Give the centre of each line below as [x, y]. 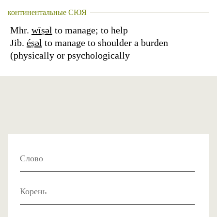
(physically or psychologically [70, 55]
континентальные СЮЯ [47, 12]
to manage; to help [90, 30]
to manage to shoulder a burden [105, 43]
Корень [32, 192]
